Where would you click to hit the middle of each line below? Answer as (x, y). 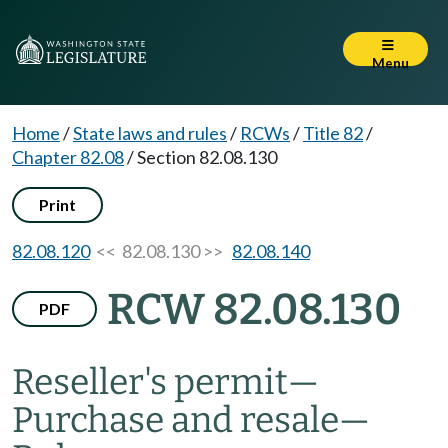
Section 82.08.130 (207, 157)
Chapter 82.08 (68, 157)
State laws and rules (150, 133)
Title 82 (333, 133)
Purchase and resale (175, 420)
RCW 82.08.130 (254, 309)
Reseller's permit (150, 382)
